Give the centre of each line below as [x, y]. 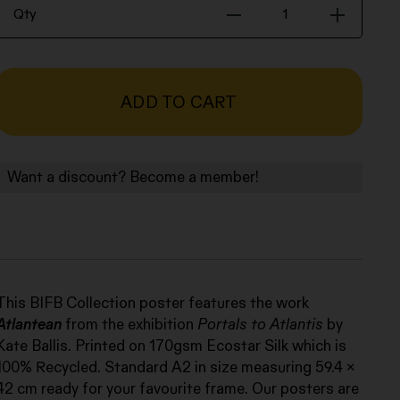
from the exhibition [129, 325]
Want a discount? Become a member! [133, 178]
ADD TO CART [179, 103]
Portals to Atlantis [260, 325]
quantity [265, 137]
